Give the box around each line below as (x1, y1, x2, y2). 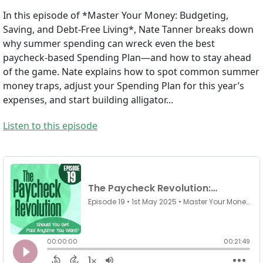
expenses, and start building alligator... (3, 93, 173, 107)
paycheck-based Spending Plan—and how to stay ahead (3, 51, 251, 65)
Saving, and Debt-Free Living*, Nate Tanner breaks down (3, 23, 254, 36)
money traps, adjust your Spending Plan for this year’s (3, 79, 244, 93)
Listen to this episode (3, 119, 97, 133)
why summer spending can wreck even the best (3, 37, 215, 50)
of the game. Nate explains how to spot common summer (3, 65, 259, 79)
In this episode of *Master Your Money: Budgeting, (3, 9, 228, 22)
